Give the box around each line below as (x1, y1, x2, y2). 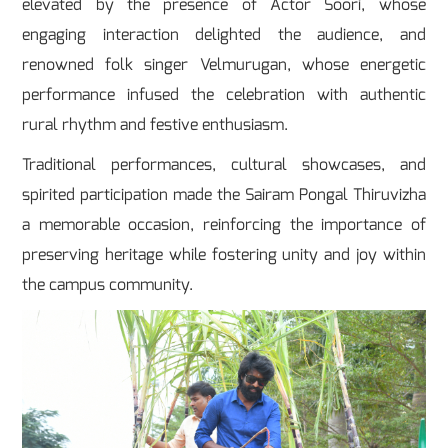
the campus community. (22, 273, 194, 295)
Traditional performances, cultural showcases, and (22, 153, 426, 175)
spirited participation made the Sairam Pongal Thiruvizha (22, 183, 426, 205)
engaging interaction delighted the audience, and (22, 23, 426, 45)
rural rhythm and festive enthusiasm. (22, 113, 289, 135)
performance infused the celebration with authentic (22, 83, 426, 105)
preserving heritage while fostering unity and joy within (22, 243, 426, 265)
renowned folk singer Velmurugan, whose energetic (22, 53, 426, 75)
